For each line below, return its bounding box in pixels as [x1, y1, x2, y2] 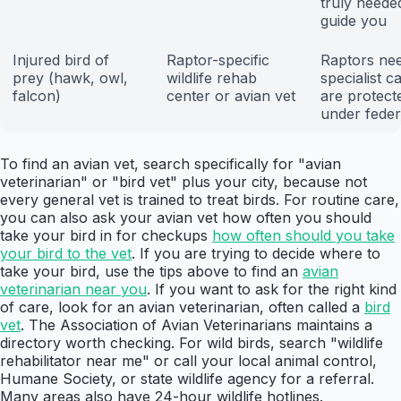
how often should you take [212, 226, 395, 245]
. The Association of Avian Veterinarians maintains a [21, 316, 372, 335]
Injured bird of [13, 51, 109, 70]
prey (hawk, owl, [13, 69, 128, 88]
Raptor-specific [166, 51, 269, 70]
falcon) [13, 87, 61, 106]
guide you [320, 12, 387, 30]
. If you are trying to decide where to [132, 244, 380, 263]
